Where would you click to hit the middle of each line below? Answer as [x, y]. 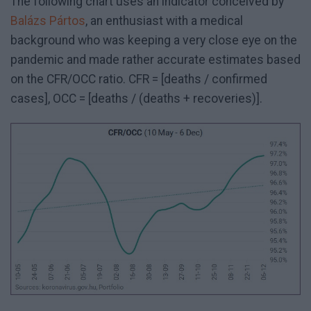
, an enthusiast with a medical [164, 21]
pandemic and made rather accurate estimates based [155, 60]
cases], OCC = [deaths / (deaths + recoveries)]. [136, 99]
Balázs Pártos [48, 21]
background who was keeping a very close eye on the [154, 41]
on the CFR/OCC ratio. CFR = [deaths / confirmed [139, 79]
